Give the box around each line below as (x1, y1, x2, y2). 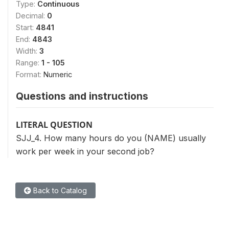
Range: (16, 58, 41, 67)
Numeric (43, 70, 72, 79)
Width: (16, 46, 39, 55)
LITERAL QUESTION (16, 119, 93, 130)
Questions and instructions (16, 89, 148, 102)
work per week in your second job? (16, 146, 154, 156)
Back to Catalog (31, 186, 87, 195)
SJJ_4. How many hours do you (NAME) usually (16, 132, 206, 143)
